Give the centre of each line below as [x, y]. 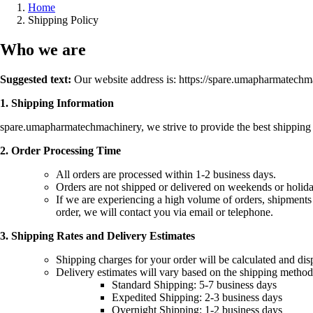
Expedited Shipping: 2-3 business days [197, 297]
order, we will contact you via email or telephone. [165, 212]
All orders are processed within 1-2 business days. [166, 174]
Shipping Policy [63, 20]
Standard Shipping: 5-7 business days [194, 284]
